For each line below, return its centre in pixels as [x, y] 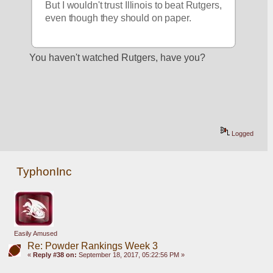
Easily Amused [35, 234]
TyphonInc [44, 171]
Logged [242, 134]
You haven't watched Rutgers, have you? [118, 58]
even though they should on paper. [118, 18]
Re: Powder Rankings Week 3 [92, 246]
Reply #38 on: [55, 255]
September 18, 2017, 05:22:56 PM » [130, 255]
